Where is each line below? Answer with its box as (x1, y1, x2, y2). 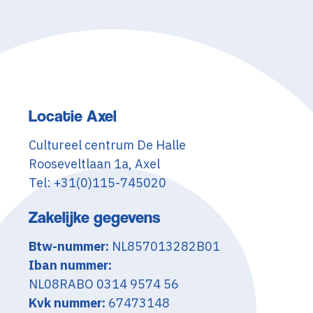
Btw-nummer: (29, 238, 110, 254)
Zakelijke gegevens (29, 208, 161, 227)
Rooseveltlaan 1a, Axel (29, 156, 161, 172)
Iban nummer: (29, 257, 112, 273)
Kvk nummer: (29, 295, 106, 311)
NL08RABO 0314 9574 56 (29, 276, 180, 292)
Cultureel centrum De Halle (29, 137, 187, 153)
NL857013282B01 (109, 238, 221, 254)
